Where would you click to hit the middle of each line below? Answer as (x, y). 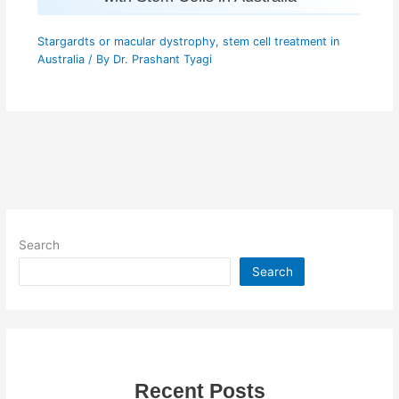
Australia (61, 60)
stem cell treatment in (281, 42)
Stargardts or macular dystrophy (126, 42)
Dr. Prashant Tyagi (162, 60)
